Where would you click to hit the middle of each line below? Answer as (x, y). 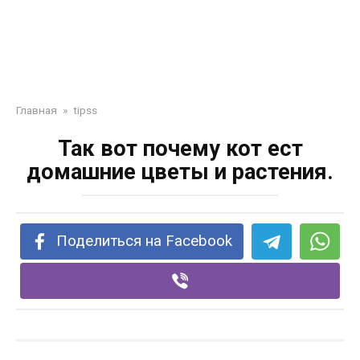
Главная (37, 110)
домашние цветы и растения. (180, 172)
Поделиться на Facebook (145, 241)
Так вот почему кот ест (180, 149)
